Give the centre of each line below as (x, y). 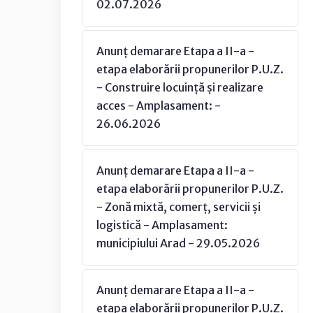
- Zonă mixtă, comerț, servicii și (179, 207)
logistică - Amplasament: (162, 225)
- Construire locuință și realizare (180, 87)
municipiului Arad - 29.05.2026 (178, 243)
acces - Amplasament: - (159, 105)
